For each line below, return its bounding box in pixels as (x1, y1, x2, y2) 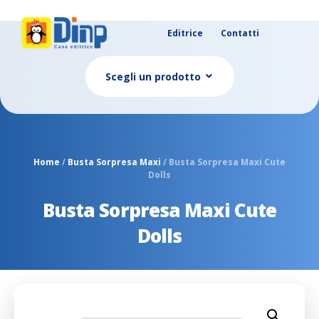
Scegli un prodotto (105, 69, 201, 83)
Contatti (221, 27, 260, 40)
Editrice (167, 27, 204, 40)
